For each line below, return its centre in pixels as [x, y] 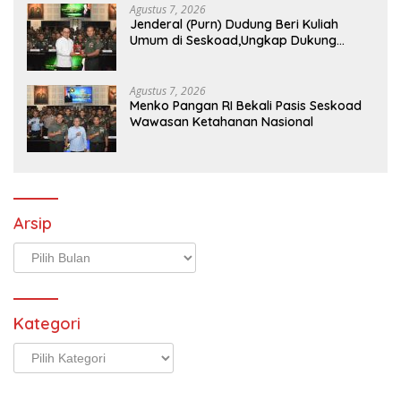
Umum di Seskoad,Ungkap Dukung [233, 41]
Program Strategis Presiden [213, 57]
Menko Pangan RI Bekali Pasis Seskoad [246, 106]
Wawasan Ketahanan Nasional [222, 122]
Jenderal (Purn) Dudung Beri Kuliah [234, 25]
